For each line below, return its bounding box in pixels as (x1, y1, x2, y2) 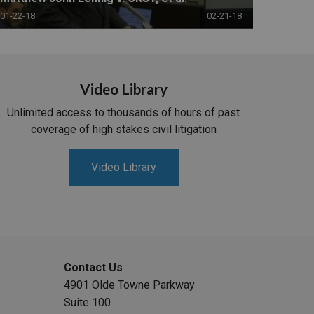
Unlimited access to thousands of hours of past (7, 106, 240, 120)
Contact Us (64, 261, 123, 275)
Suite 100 (64, 296, 111, 310)
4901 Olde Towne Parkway (64, 278, 196, 292)
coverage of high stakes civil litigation (30, 123, 217, 137)
